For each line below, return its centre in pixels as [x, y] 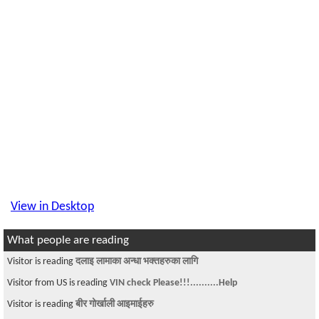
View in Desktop [52, 207]
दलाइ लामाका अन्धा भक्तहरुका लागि [137, 262]
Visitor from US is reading [58, 283]
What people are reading [68, 240]
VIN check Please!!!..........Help [174, 283]
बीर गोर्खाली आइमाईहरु [115, 304]
